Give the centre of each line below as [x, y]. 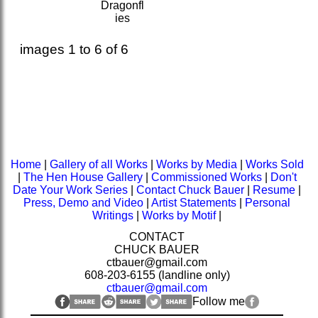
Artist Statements [194, 202]
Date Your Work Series [70, 190]
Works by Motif [179, 215]
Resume [274, 190]
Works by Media [196, 164]
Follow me [219, 301]
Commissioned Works [206, 177]
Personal [268, 202]
